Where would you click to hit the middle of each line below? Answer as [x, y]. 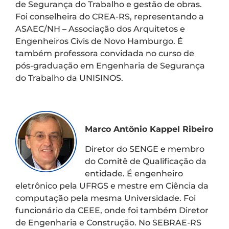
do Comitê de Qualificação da [146, 161]
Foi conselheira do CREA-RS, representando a [110, 16]
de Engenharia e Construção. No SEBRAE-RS [108, 222]
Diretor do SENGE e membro [145, 149]
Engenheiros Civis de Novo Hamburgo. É [99, 41]
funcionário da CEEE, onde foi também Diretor [112, 210]
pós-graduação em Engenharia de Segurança [110, 65]
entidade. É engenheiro [134, 173]
